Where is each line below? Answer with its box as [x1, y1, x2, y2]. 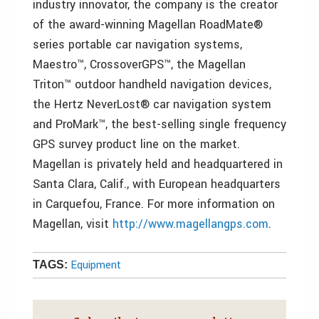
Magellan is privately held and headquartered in [33, 156, 283, 172]
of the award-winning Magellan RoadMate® [33, 16, 263, 33]
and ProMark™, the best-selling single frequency [33, 116, 286, 132]
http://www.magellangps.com [113, 216, 268, 232]
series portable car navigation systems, [33, 36, 242, 53]
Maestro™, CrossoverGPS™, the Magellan [33, 56, 246, 73]
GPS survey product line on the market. [33, 136, 240, 152]
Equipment [70, 258, 121, 273]
